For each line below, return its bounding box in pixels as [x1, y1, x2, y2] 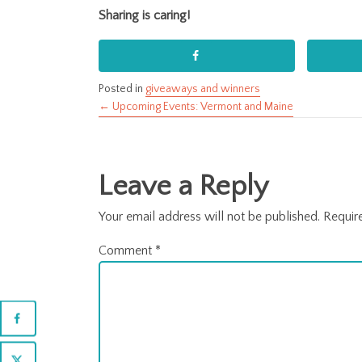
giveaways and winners [145, 82, 260, 95]
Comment [99, 242, 155, 258]
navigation [98, 146, 243, 183]
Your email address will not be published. [99, 208, 320, 224]
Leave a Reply [99, 170, 268, 202]
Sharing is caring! [99, 7, 190, 23]
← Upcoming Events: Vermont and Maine [99, 99, 293, 113]
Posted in [99, 82, 145, 95]
